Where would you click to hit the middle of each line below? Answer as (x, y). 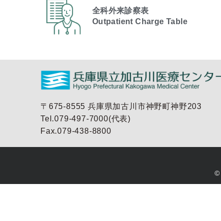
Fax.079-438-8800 (76, 131)
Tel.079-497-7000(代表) (86, 119)
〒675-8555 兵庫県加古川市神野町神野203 (121, 107)
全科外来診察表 (120, 11)
